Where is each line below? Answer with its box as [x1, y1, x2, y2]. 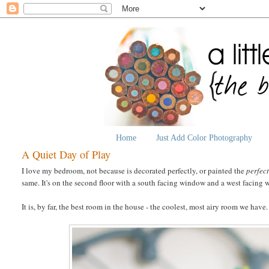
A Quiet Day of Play [22, 147, 111, 162]
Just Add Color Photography [156, 133, 252, 142]
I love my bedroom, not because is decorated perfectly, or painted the [22, 165, 247, 176]
